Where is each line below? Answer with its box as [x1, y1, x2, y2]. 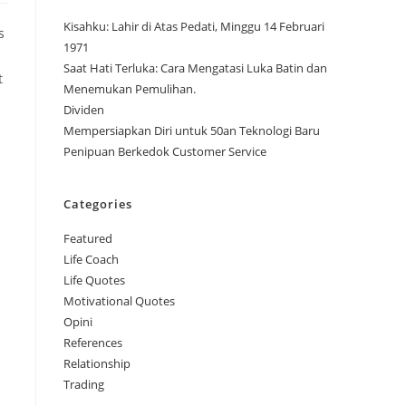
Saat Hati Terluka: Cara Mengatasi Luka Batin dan [63, 60, 327, 76]
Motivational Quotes [63, 293, 175, 309]
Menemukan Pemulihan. [63, 81, 196, 97]
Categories [63, 196, 132, 212]
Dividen [63, 101, 104, 118]
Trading [63, 376, 104, 392]
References [63, 334, 122, 351]
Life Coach [63, 251, 119, 267]
